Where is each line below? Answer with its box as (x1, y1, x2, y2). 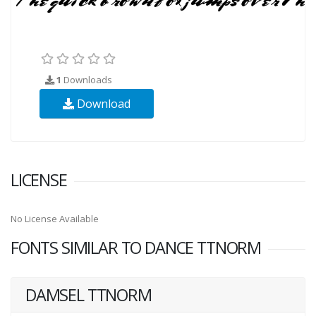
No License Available (11, 212, 99, 225)
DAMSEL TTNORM (25, 283, 152, 306)
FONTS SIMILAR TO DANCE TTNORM (11, 236, 262, 259)
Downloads (61, 73, 112, 86)
